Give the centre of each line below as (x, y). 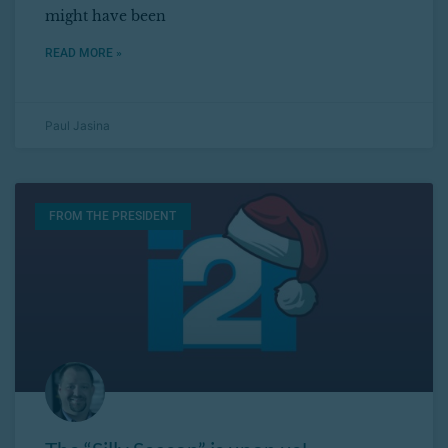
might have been (105, 16)
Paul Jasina (77, 126)
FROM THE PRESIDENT (113, 216)
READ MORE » (83, 53)
